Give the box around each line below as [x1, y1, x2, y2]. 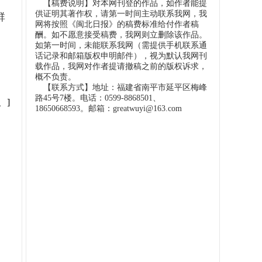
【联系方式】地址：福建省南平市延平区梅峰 [35, 83, 207, 92]
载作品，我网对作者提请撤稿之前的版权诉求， [35, 62, 207, 71]
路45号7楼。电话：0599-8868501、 [35, 94, 161, 102]
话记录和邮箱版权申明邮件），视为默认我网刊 [35, 51, 207, 60]
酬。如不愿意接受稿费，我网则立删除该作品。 [35, 30, 207, 39]
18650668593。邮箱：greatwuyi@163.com [35, 104, 182, 113]
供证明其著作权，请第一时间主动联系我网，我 [35, 9, 207, 18]
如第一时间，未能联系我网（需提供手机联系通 [35, 41, 207, 50]
